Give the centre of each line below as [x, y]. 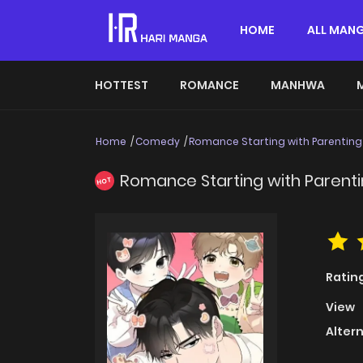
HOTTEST [122, 85]
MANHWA [298, 85]
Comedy [158, 141]
